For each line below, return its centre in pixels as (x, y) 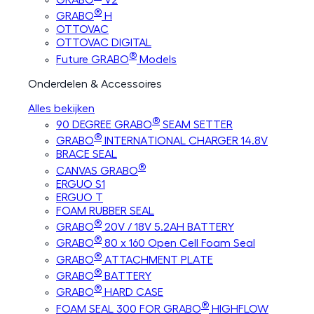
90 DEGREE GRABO (104, 124)
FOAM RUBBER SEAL (105, 211)
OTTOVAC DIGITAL (104, 43)
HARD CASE (132, 293)
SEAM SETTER (196, 124)
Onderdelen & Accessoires (95, 84)
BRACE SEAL (87, 155)
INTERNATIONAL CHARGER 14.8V (185, 141)
